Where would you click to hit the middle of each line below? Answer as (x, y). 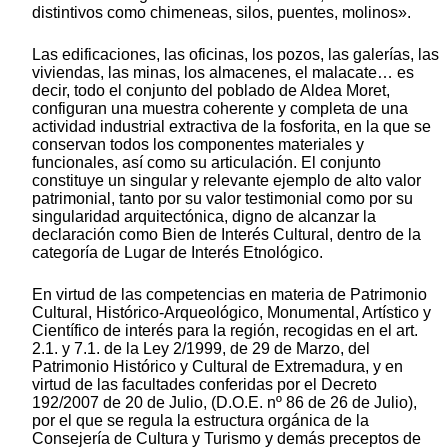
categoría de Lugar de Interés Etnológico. (177, 252)
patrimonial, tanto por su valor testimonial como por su (222, 198)
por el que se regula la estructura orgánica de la (200, 420)
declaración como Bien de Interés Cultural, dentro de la (226, 234)
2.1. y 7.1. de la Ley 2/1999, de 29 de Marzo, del (201, 348)
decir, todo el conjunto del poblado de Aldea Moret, (211, 90)
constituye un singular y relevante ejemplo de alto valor (226, 180)
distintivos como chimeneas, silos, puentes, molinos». (221, 12)
